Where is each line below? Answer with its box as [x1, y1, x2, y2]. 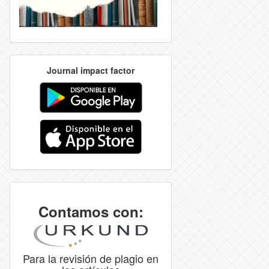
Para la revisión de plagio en [23, 250, 159, 267]
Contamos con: [38, 201, 144, 222]
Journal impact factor [47, 64, 134, 76]
